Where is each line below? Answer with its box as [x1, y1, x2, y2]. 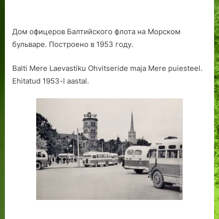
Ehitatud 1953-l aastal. [12, 76, 89, 86]
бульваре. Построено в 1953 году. [12, 40, 133, 49]
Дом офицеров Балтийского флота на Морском [12, 27, 180, 37]
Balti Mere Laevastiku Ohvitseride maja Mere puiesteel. [12, 63, 202, 73]
